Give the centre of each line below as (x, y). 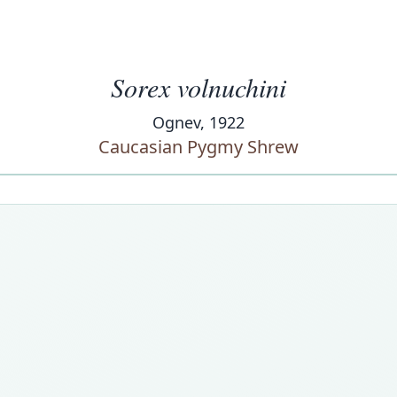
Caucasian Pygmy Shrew (198, 147)
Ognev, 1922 (198, 122)
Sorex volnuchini (198, 87)
